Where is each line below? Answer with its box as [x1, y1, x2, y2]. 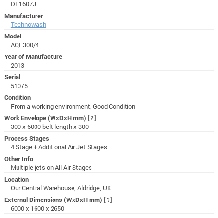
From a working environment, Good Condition [10, 102, 135, 110]
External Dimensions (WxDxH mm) [4, 195, 104, 203]
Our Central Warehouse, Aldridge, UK [10, 183, 111, 192]
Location [4, 175, 29, 183]
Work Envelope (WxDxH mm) [4, 113, 88, 122]
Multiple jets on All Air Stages [10, 163, 92, 171]
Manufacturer [4, 11, 43, 19]
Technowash [10, 20, 46, 28]
